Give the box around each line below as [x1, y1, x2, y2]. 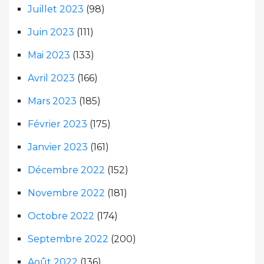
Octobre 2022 [28, 210, 94, 222]
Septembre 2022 [28, 233, 108, 245]
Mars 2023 [28, 95, 77, 107]
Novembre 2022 [28, 187, 105, 199]
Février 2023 [28, 118, 87, 130]
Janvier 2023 [28, 141, 88, 153]
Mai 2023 [28, 49, 70, 61]
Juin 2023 [28, 26, 74, 38]
